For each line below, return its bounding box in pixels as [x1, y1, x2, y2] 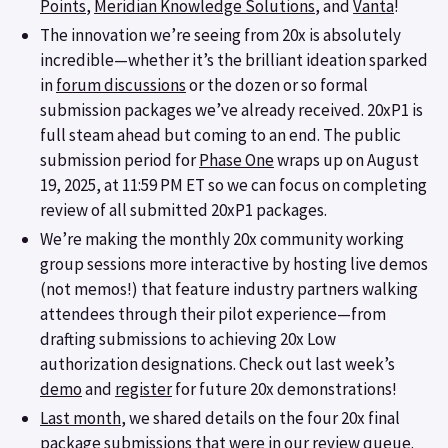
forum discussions [56, 73, 186, 96]
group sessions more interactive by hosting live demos [40, 253, 428, 276]
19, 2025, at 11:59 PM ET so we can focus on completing [40, 173, 427, 196]
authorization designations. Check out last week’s [40, 353, 395, 376]
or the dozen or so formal [186, 73, 368, 96]
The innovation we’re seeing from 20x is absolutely [40, 23, 401, 46]
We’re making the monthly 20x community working [40, 228, 404, 251]
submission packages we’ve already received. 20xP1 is [40, 98, 423, 121]
